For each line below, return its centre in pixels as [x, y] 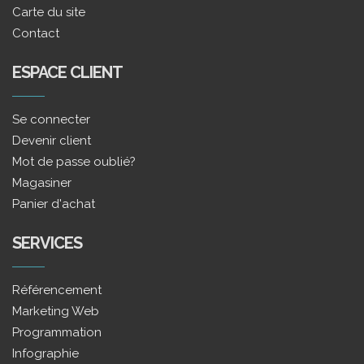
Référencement [57, 290]
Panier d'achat [54, 204]
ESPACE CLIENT [67, 72]
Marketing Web [56, 311]
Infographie [45, 353]
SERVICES [47, 243]
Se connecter [51, 119]
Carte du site [49, 12]
